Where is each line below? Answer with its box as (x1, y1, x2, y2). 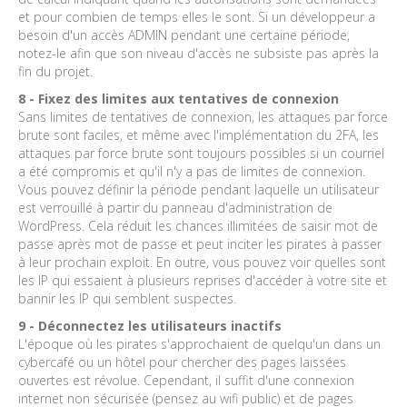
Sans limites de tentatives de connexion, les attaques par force (18, 107, 388, 125)
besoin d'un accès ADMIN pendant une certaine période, (18, 25, 350, 44)
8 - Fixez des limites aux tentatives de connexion (18, 89, 339, 107)
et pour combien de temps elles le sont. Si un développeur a (18, 7, 375, 25)
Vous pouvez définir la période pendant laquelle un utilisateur (18, 180, 379, 198)
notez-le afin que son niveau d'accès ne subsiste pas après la (18, 44, 379, 62)
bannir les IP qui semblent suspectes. (18, 289, 236, 307)
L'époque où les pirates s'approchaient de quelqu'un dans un (18, 334, 381, 352)
